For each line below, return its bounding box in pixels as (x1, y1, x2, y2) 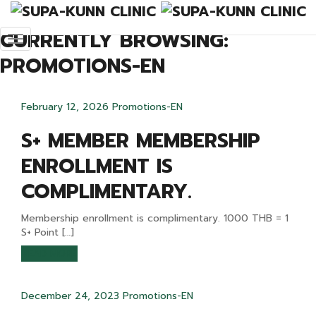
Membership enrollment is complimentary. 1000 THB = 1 (21, 211, 288, 226)
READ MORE (23, 247, 76, 260)
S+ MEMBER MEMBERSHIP (21, 126, 260, 156)
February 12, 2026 (21, 99, 109, 114)
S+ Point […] (21, 225, 74, 240)
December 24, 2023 (21, 288, 119, 303)
